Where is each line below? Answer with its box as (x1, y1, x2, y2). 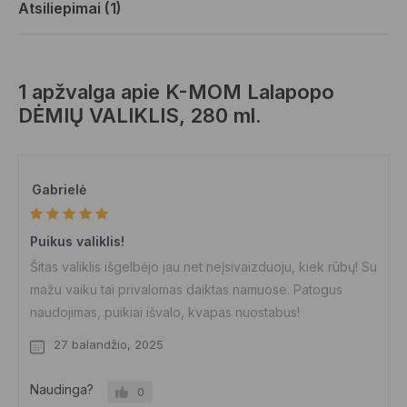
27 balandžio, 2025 (54, 337, 164, 352)
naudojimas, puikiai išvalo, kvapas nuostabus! (30, 304, 300, 320)
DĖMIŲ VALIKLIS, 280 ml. (18, 104, 262, 127)
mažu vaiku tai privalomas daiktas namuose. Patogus (30, 282, 342, 297)
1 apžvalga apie (18, 80, 165, 104)
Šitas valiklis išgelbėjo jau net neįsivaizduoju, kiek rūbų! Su (30, 259, 377, 274)
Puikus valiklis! (30, 233, 124, 249)
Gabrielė (32, 182, 86, 197)
